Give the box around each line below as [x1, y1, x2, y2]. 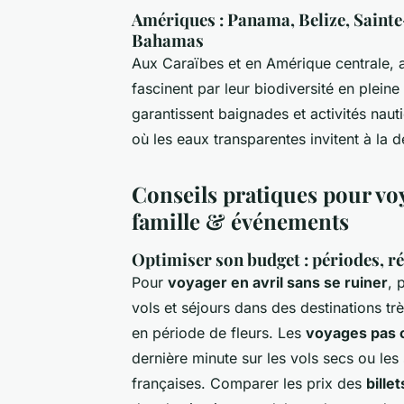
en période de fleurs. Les [132, 323, 306, 342]
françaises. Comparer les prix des [132, 373, 366, 392]
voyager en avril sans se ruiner [168, 272, 388, 291]
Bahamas [132, 28, 204, 51]
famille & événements [132, 206, 349, 235]
